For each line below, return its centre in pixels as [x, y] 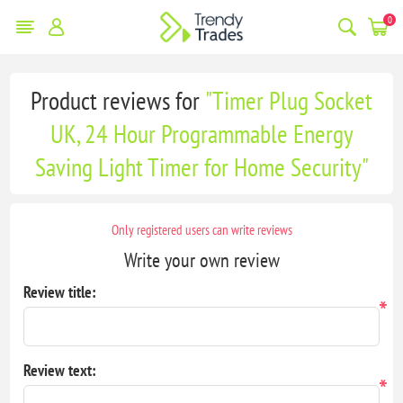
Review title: [60, 291]
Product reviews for [118, 100]
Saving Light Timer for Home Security [198, 166]
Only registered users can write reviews [201, 229]
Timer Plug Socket [292, 100]
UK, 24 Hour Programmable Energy [201, 133]
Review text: [60, 370]
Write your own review [201, 260]
